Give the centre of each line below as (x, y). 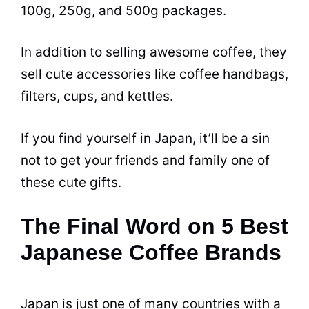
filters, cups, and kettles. (97, 96)
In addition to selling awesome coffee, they (154, 52)
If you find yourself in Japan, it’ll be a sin (145, 138)
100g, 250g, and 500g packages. (125, 10)
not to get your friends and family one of (145, 160)
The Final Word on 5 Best (154, 226)
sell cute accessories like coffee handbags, (154, 74)
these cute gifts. (71, 182)
